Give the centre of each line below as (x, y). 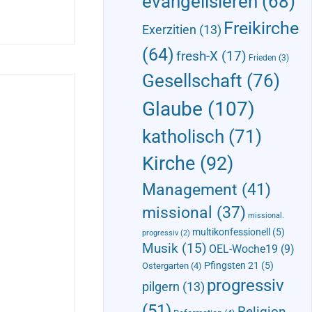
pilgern (161, 287)
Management (189, 190)
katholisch (183, 137)
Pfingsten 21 (231, 266)
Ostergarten (165, 266)
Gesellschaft (192, 81)
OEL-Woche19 (243, 249)
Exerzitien (169, 30)
